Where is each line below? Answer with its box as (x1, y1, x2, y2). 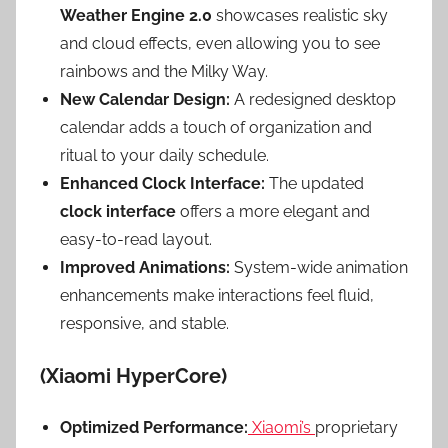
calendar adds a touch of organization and (60, 117, 372, 137)
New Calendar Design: (60, 89, 230, 109)
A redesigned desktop (230, 89, 396, 109)
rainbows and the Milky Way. (60, 61, 268, 81)
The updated (265, 173, 364, 193)
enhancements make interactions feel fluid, (60, 285, 374, 305)
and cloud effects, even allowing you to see (60, 33, 380, 53)
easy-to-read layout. (60, 229, 212, 249)
